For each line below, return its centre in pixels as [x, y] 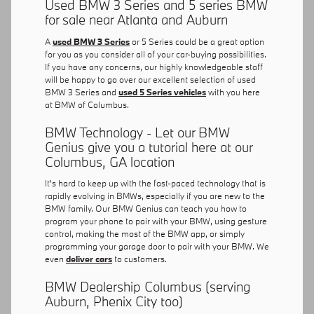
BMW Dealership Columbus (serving [148, 287]
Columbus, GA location [110, 162]
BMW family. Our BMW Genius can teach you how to [146, 209]
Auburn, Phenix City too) [114, 302]
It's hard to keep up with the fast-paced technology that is [155, 183]
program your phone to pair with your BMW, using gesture [156, 221]
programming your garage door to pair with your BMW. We [157, 246]
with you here [233, 91]
